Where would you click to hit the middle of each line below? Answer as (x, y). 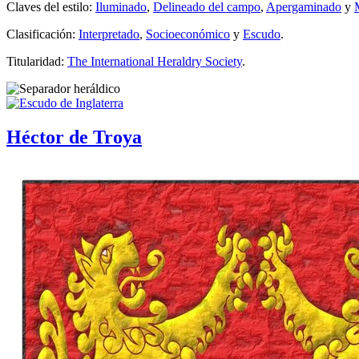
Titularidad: (37, 61)
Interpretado (109, 34)
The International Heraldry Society (155, 61)
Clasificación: (42, 34)
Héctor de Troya (74, 137)
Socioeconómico (188, 34)
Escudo (262, 34)
